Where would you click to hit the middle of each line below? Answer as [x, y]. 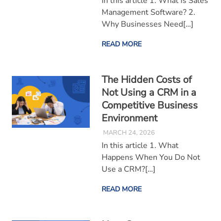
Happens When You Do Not [151, 157]
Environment [129, 118]
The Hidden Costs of [147, 80]
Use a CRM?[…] [128, 169]
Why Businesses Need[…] [147, 24]
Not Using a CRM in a [149, 93]
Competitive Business [149, 106]
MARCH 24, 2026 [129, 132]
